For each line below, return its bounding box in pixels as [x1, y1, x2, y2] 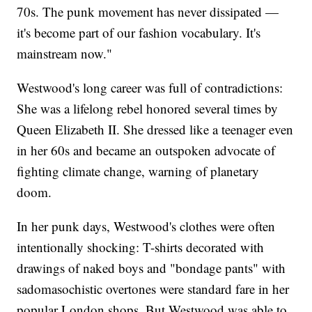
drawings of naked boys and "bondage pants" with [17, 258, 286, 276]
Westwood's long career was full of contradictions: [17, 78, 283, 96]
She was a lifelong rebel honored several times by [17, 99, 279, 117]
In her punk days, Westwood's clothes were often [17, 217, 276, 235]
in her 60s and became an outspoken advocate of [17, 141, 276, 159]
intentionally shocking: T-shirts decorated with [17, 237, 265, 256]
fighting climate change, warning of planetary [17, 162, 260, 180]
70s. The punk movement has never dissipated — [17, 2, 279, 20]
